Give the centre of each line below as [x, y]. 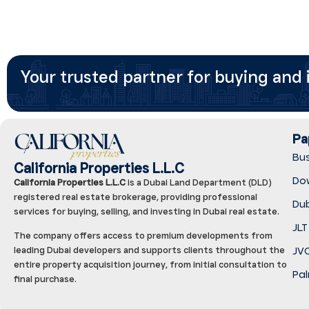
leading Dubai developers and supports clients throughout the [149, 249]
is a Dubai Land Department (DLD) [199, 182]
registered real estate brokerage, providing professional [136, 196]
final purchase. [45, 278]
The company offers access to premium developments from [143, 235]
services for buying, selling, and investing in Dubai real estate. [147, 211]
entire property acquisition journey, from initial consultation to [150, 264]
